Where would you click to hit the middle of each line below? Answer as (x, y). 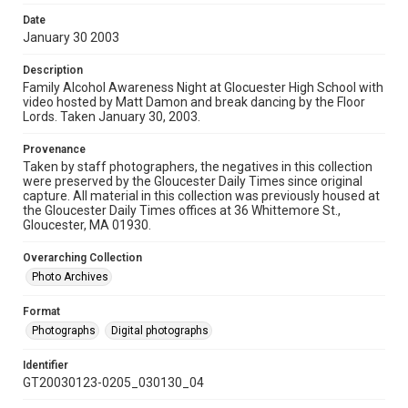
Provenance (54, 149)
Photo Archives (70, 277)
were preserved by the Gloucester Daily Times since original (193, 181)
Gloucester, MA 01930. (87, 225)
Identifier (46, 365)
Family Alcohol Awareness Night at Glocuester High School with (203, 87)
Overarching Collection (82, 258)
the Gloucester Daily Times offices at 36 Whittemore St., (182, 210)
